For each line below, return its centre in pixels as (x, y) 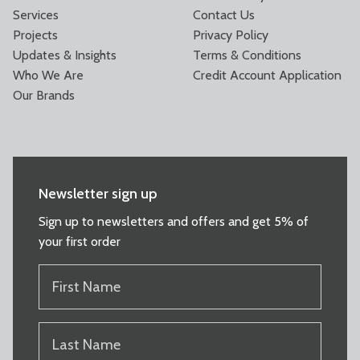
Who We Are (48, 75)
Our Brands (44, 95)
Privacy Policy (231, 35)
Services (36, 14)
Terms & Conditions (247, 55)
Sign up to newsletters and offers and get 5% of (174, 221)
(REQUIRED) (67, 319)
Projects (35, 35)
